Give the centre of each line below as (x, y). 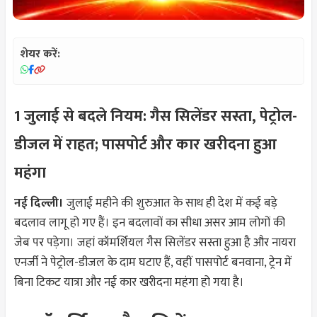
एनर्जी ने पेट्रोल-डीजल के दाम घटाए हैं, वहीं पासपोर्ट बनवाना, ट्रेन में (153, 262)
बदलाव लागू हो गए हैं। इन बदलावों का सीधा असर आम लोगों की (150, 223)
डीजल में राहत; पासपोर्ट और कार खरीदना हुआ (145, 144)
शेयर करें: (40, 54)
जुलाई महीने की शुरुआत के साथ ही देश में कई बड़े (171, 203)
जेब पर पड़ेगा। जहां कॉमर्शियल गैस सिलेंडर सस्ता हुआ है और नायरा (155, 242)
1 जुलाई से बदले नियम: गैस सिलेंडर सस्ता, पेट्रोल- (156, 116)
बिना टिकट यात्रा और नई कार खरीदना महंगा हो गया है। (129, 282)
